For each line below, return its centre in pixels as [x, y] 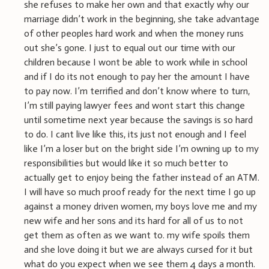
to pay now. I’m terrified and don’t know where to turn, [137, 91]
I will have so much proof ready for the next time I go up [140, 192]
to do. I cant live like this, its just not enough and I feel [135, 134]
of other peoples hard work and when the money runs [134, 33]
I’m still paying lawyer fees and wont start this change [134, 105]
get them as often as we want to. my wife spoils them [137, 235]
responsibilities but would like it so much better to [126, 163]
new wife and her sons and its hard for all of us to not [134, 220]
